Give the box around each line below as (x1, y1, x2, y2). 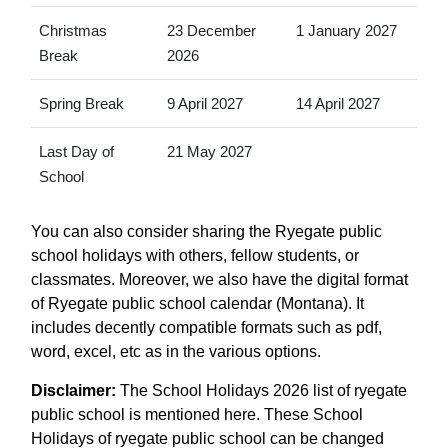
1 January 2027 (295, 21, 397, 39)
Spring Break (38, 94, 124, 112)
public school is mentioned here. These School (31, 405, 363, 423)
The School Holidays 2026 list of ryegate (116, 381, 407, 399)
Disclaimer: (31, 381, 116, 399)
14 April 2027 (295, 94, 380, 112)
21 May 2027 (166, 142, 252, 160)
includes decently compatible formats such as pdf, (31, 318, 382, 336)
